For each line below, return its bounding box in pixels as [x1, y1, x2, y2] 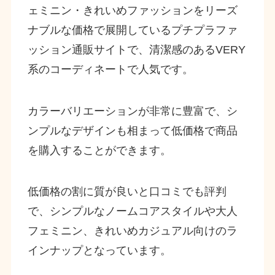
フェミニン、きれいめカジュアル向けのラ [27, 225, 238, 238]
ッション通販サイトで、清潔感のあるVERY [27, 43, 246, 56]
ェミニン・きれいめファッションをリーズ [27, 4, 238, 17]
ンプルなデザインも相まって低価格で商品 [27, 124, 238, 137]
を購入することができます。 [27, 144, 171, 157]
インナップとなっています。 [27, 244, 171, 257]
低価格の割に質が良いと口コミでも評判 [27, 185, 227, 198]
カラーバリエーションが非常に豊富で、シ [27, 104, 238, 117]
